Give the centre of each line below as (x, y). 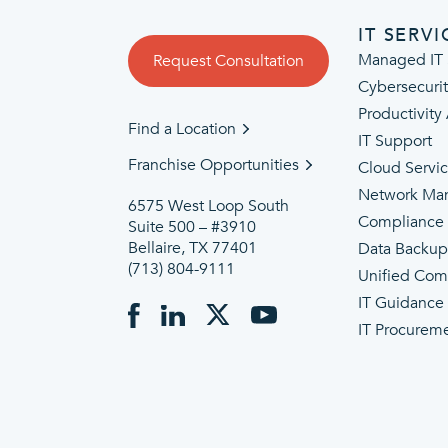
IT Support (395, 141)
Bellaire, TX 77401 (192, 248)
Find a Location (182, 129)
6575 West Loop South (208, 206)
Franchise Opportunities (213, 165)
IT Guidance (401, 303)
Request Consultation (228, 61)
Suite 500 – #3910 (192, 227)
